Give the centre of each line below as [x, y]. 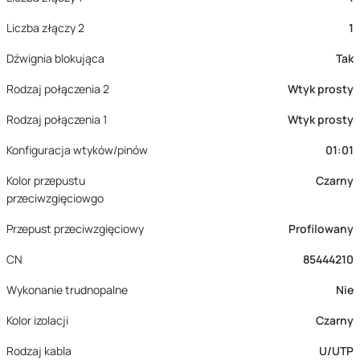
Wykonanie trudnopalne [67, 290]
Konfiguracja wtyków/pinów [77, 150]
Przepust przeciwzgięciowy [75, 229]
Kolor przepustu [46, 180]
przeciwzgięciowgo [55, 198]
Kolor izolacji [37, 320]
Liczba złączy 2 [45, 28]
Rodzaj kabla [39, 351]
